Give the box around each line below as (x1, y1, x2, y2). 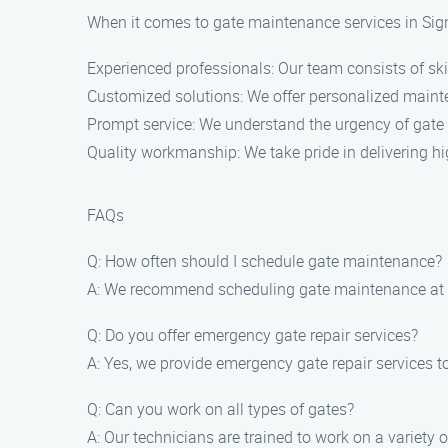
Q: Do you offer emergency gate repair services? (87, 324, 418, 346)
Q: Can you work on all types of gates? (87, 398, 354, 420)
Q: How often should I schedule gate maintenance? (87, 250, 442, 272)
